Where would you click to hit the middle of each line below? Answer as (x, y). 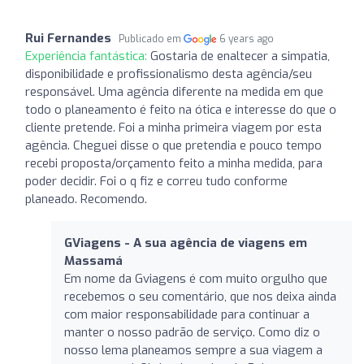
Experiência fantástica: (88, 56)
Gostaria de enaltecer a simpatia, (240, 56)
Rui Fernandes (68, 38)
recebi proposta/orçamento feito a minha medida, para (174, 163)
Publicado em (151, 39)
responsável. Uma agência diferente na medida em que (174, 91)
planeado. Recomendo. (86, 199)
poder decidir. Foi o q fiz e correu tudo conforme (156, 181)
